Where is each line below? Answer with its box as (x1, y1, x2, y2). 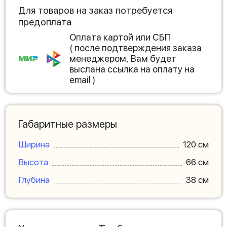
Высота (18, 157, 48, 167)
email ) (69, 74, 95, 85)
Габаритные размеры (18, 118, 117, 130)
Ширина (18, 139, 50, 149)
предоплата (18, 16, 71, 28)
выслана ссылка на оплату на (69, 64, 195, 74)
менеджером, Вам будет (69, 53, 176, 64)
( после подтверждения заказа (69, 43, 202, 53)
